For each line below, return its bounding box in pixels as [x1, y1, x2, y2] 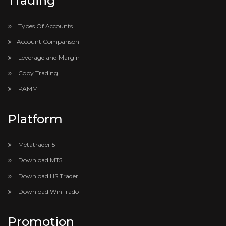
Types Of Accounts [17, 22, 73, 30]
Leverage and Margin [17, 53, 80, 62]
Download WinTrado [17, 188, 79, 196]
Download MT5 [17, 156, 62, 164]
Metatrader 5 [17, 141, 55, 149]
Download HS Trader [17, 172, 78, 180]
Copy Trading [17, 69, 58, 77]
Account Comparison [17, 38, 79, 46]
